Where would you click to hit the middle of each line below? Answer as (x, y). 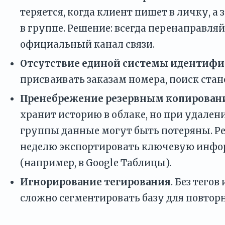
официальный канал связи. (87, 44)
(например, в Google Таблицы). (96, 163)
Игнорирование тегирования (95, 182)
